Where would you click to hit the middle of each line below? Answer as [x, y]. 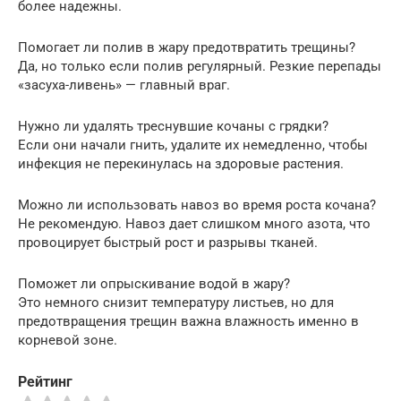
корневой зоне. [68, 340]
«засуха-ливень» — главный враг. [124, 85]
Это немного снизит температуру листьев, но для [176, 302]
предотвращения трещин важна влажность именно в [188, 321]
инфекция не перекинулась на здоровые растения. [181, 163]
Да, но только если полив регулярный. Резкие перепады [200, 66]
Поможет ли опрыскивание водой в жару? [154, 283]
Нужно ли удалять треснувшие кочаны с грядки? [173, 126]
